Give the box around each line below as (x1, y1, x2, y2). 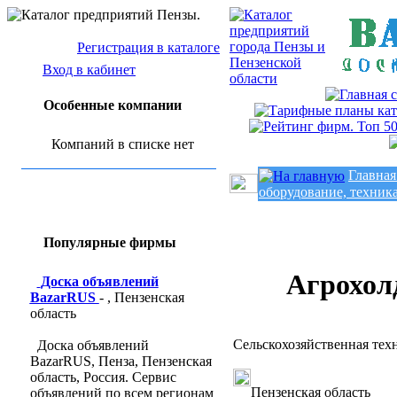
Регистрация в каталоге (77, 40, 220, 55)
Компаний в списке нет (51, 136, 194, 152)
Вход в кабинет (43, 62, 136, 77)
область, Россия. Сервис (29, 370, 176, 385)
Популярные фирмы (43, 235, 176, 250)
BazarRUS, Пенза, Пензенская (29, 354, 212, 369)
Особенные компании (43, 97, 182, 113)
